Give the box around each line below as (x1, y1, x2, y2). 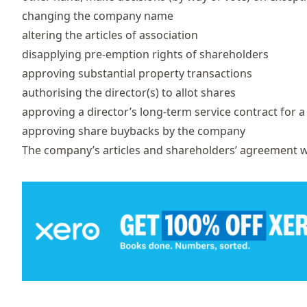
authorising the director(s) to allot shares (22, 84, 236, 100)
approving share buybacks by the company (22, 123, 245, 138)
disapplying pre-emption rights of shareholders (22, 46, 269, 62)
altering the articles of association (22, 27, 198, 42)
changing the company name (22, 8, 173, 23)
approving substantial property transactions (22, 65, 252, 81)
